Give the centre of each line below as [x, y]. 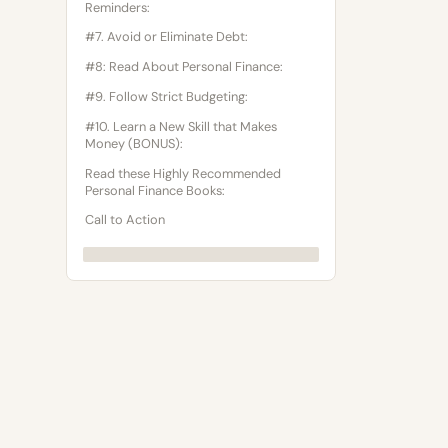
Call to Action [125, 220]
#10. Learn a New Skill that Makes [181, 126]
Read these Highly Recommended [183, 173]
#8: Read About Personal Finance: [184, 67]
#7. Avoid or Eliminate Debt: [166, 37]
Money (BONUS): [134, 143]
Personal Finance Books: [155, 190]
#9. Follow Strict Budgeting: [166, 97]
